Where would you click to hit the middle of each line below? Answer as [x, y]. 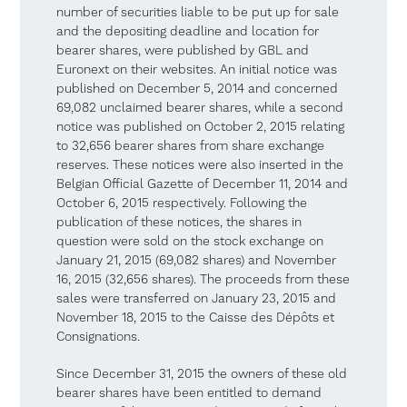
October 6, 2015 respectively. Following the [182, 203]
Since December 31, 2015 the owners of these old [202, 374]
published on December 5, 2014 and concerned [198, 89]
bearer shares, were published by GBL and [183, 51]
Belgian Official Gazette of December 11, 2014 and [203, 184]
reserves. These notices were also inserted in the [200, 165]
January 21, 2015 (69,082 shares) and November [197, 261]
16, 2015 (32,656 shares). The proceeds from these [203, 280]
